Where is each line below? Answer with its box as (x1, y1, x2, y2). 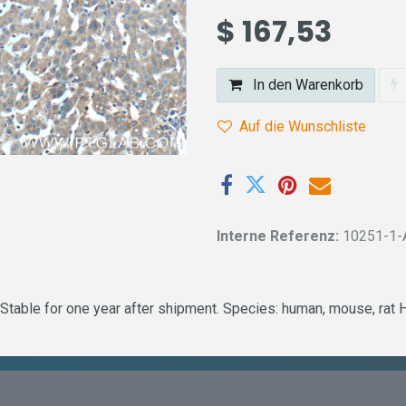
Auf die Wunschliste (239, 118, 366, 135)
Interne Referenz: (217, 227, 343, 246)
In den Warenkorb (249, 76, 363, 93)
